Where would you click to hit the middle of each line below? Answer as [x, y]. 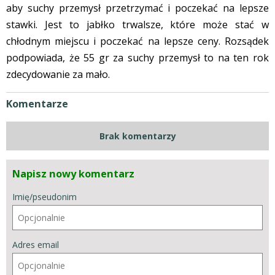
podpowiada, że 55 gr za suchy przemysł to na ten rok [137, 57]
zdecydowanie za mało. [58, 74]
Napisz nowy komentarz [73, 173]
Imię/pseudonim [45, 196]
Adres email [36, 244]
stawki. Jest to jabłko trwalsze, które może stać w [137, 24]
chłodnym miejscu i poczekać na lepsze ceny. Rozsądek [137, 41]
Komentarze [37, 103]
